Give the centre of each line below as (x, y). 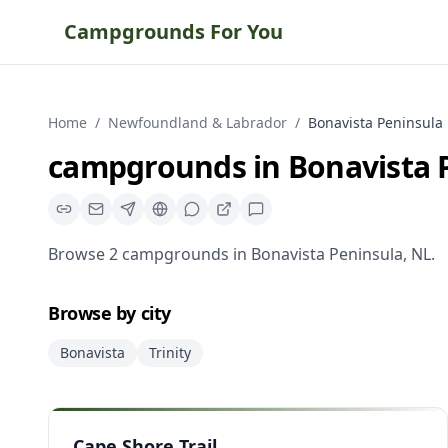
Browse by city (109, 313)
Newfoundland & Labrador (197, 122)
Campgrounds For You (173, 31)
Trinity (170, 352)
